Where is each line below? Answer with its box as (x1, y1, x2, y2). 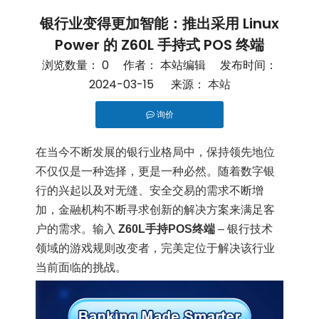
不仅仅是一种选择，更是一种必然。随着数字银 (36, 165, 275, 177)
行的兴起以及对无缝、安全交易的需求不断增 (36, 184, 263, 197)
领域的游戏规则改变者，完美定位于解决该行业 (36, 242, 275, 254)
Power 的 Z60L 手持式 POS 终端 (55, 35, 264, 55)
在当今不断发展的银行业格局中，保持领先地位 (36, 146, 275, 158)
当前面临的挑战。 (36, 261, 127, 273)
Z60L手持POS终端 (118, 223, 215, 235)
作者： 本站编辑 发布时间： (109, 57, 277, 73)
